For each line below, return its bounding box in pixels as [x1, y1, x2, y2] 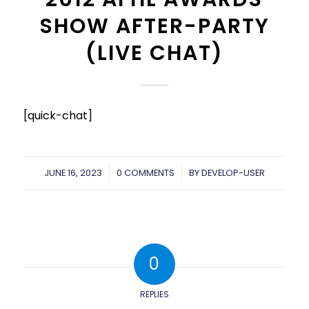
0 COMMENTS [116, 166, 175, 180]
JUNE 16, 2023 [43, 166, 102, 180]
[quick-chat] [23, 107, 92, 123]
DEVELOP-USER [201, 166, 265, 180]
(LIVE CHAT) [85, 38, 223, 68]
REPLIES [139, 288, 169, 301]
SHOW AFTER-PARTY [39, 11, 270, 41]
